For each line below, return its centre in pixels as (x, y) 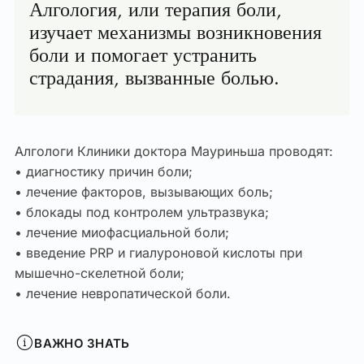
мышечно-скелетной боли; (100, 273)
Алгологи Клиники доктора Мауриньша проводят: (174, 152)
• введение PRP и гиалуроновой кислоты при (158, 253)
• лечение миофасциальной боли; (122, 233)
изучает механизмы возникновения (175, 32)
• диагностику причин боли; (104, 172)
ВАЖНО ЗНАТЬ (82, 343)
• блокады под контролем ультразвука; (142, 212)
